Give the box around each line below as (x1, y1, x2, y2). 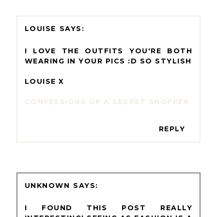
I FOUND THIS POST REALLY (24, 203, 193, 213)
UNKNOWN (24, 181, 70, 190)
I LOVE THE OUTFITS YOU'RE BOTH (24, 46, 193, 55)
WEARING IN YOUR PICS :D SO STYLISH (24, 56, 192, 65)
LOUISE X (24, 77, 64, 86)
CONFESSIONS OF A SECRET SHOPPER (24, 97, 189, 106)
